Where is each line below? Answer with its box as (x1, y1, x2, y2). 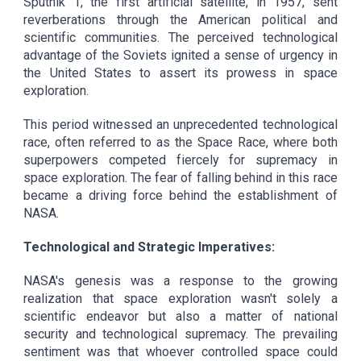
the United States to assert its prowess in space (23, 64, 338, 81)
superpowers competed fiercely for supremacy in (23, 151, 338, 168)
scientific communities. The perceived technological (23, 29, 338, 45)
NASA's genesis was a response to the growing (23, 272, 338, 288)
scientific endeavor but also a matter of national (23, 308, 338, 324)
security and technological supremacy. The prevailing (23, 326, 338, 342)
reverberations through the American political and (23, 11, 338, 27)
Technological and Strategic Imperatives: (23, 239, 276, 255)
